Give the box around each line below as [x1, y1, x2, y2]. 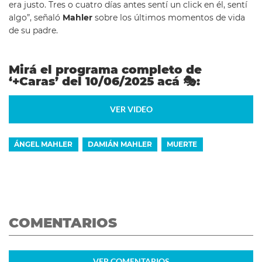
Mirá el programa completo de [9, 62, 202, 77]
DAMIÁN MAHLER [87, 139, 152, 149]
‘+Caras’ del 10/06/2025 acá [9, 74, 183, 89]
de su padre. [9, 26, 58, 36]
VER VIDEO [109, 104, 153, 115]
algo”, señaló [9, 13, 63, 23]
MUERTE [167, 139, 198, 149]
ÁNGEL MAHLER [14, 139, 73, 149]
